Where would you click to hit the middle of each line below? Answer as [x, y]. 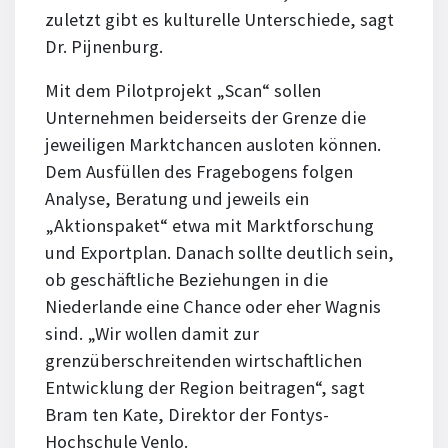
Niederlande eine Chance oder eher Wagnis [213, 307]
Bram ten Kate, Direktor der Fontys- [187, 415]
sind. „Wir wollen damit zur [152, 334]
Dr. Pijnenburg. [104, 47]
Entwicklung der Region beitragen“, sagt [205, 388]
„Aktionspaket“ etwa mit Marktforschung [209, 226]
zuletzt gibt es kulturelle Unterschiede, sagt [219, 20]
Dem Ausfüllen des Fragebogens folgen [199, 172]
